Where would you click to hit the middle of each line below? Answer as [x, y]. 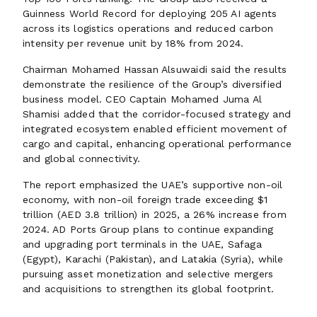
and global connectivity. [82, 158]
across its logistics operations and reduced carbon [148, 28]
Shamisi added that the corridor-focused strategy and [157, 114]
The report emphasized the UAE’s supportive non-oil [153, 185]
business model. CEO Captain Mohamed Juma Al [143, 99]
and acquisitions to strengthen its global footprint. [148, 289]
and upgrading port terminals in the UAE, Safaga [142, 244]
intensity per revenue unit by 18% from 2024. [133, 43]
